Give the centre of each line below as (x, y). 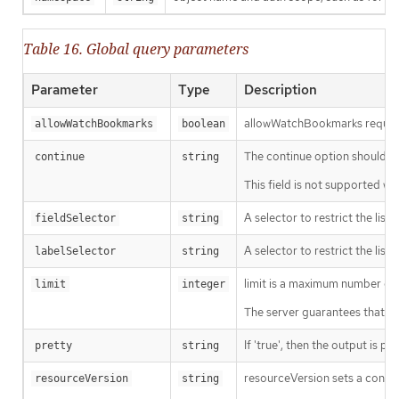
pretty (53, 345)
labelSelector (75, 251)
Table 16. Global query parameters (136, 49)
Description (281, 90)
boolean (204, 123)
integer (204, 284)
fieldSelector (75, 218)
